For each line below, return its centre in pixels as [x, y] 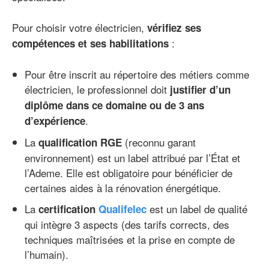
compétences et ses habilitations [90, 44]
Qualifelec [122, 209]
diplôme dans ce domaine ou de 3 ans [114, 105]
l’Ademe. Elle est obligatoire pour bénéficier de [128, 173]
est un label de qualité [197, 209]
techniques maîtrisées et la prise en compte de [130, 240]
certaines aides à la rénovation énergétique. [123, 188]
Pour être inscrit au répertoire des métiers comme [137, 74]
